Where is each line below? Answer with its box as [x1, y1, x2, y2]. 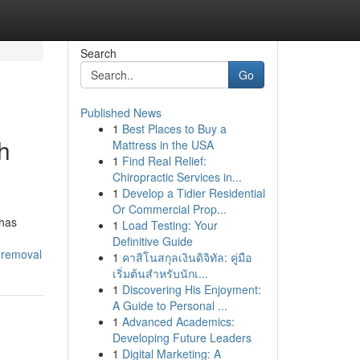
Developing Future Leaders [112, 329, 252, 346]
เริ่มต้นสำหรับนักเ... [112, 265, 208, 281]
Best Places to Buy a [121, 121, 227, 137]
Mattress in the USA [112, 137, 214, 153]
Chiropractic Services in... [112, 169, 242, 185]
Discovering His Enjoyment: [121, 281, 261, 297]
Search [80, 45, 117, 61]
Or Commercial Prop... [112, 201, 227, 217]
